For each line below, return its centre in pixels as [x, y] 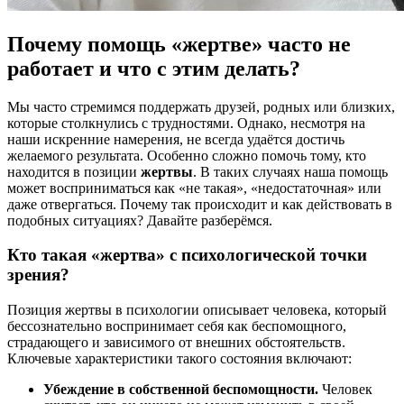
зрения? [38, 275]
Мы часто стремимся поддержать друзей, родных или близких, [201, 106]
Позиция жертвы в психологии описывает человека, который [197, 310]
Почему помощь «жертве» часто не [179, 44]
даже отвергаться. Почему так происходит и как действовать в [200, 204]
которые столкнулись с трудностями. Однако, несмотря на [186, 123]
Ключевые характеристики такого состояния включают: [179, 359]
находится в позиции [74, 171]
